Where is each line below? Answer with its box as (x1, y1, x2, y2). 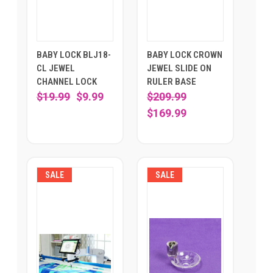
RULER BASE (147, 76, 196, 88)
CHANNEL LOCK (37, 76, 97, 88)
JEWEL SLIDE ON (147, 63, 211, 74)
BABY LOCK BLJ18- (37, 49, 111, 61)
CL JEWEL (37, 63, 75, 74)
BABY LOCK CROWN (147, 49, 222, 61)
